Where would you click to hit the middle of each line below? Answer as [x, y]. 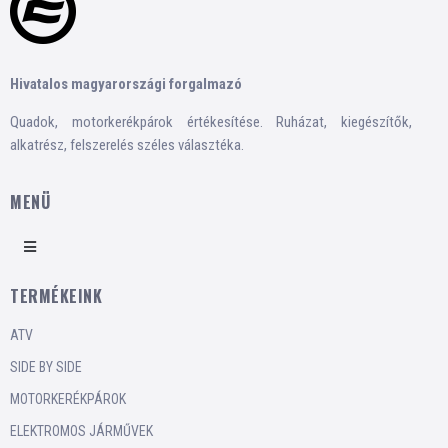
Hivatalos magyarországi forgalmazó [126, 84]
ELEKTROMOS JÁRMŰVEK [81, 431]
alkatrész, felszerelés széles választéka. [127, 145]
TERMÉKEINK [56, 296]
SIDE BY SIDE [46, 367]
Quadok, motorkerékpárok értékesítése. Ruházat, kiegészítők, [211, 122]
